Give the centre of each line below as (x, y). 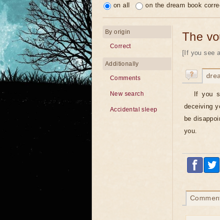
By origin (118, 32)
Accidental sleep (134, 110)
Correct (121, 46)
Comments (125, 78)
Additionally (122, 64)
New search (127, 94)
